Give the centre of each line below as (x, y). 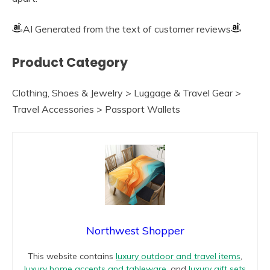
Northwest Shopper (135, 231)
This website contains (72, 256)
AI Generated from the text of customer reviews (127, 29)
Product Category (70, 62)
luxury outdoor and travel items (178, 256)
